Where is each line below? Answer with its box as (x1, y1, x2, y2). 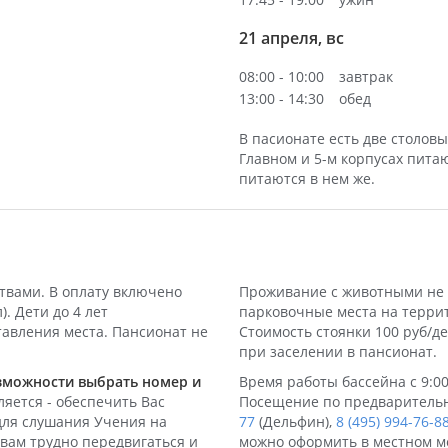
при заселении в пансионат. (239, 342, 437, 361)
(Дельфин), (255, 412, 336, 431)
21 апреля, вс (239, 27, 344, 49)
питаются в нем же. (239, 169, 375, 188)
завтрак (339, 67, 393, 86)
